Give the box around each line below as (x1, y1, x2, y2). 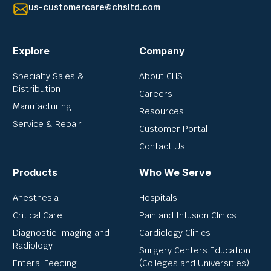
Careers (139, 88, 172, 100)
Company (139, 45, 185, 57)
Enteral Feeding (13, 258, 77, 269)
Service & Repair (13, 119, 82, 130)
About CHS (139, 71, 183, 82)
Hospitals (139, 192, 177, 204)
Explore (13, 45, 50, 57)
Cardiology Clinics (139, 227, 211, 239)
